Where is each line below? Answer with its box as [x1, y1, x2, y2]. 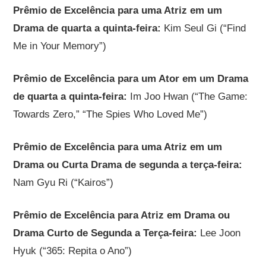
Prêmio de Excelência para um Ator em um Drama [13, 72, 249, 84]
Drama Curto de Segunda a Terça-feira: [13, 227, 198, 239]
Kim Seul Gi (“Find [161, 22, 246, 34]
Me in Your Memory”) [13, 40, 107, 52]
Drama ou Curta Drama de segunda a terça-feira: [13, 159, 243, 170]
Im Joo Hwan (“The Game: [127, 90, 248, 102]
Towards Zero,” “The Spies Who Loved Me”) [13, 108, 208, 120]
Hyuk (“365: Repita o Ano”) [13, 245, 132, 256]
